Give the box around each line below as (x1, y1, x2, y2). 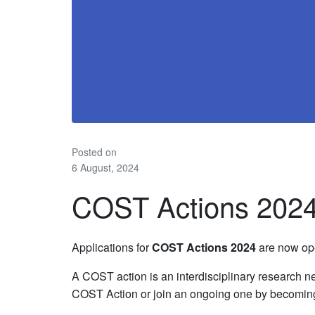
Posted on (72, 144, 117, 159)
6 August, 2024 (72, 160, 139, 174)
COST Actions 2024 (152, 239, 256, 256)
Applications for (72, 239, 152, 256)
